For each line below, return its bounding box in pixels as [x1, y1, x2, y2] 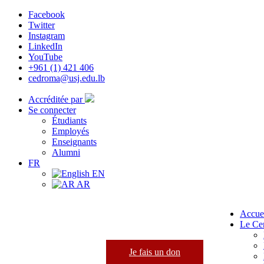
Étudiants [52, 115, 87, 126]
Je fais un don [129, 246, 180, 257]
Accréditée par [28, 94, 85, 104]
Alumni [52, 147, 80, 157]
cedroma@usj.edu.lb [28, 73, 105, 83]
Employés [52, 126, 89, 136]
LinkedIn [28, 41, 62, 51]
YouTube [28, 52, 62, 62]
